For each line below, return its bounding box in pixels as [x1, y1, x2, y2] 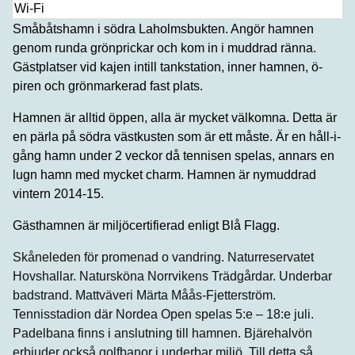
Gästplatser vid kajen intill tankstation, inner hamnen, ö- [13, 59, 323, 74]
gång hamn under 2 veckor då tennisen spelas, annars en [13, 148, 334, 162]
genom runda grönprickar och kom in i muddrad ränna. [13, 40, 316, 55]
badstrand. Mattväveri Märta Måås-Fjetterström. [13, 288, 276, 302]
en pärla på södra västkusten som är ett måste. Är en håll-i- [13, 129, 341, 143]
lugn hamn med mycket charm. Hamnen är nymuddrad [13, 167, 316, 181]
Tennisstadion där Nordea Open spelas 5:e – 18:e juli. [13, 307, 314, 321]
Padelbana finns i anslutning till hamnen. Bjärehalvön [13, 326, 312, 340]
